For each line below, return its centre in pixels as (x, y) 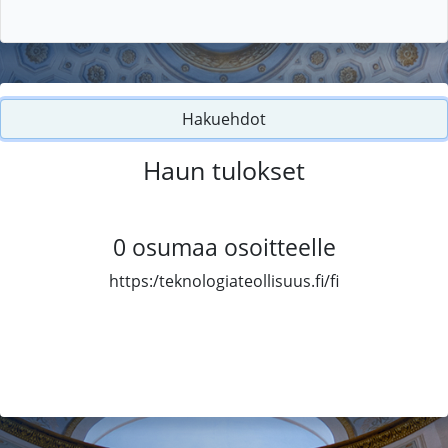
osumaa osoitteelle (233, 246)
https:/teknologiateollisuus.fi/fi (224, 280)
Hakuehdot (224, 118)
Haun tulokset (224, 169)
